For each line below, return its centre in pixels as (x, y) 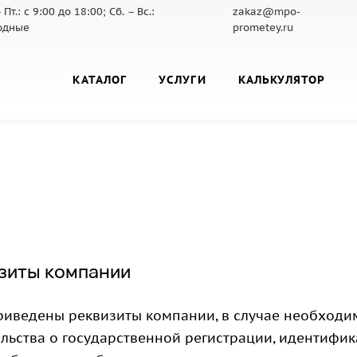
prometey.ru (263, 27)
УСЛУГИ (182, 79)
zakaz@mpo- (266, 12)
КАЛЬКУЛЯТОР (282, 79)
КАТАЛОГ (100, 79)
